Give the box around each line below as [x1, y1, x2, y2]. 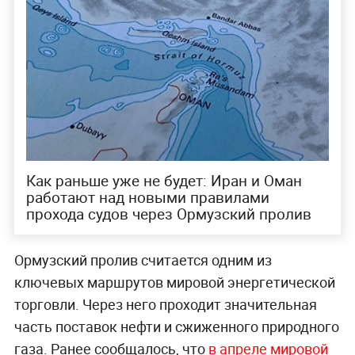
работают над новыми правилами [25, 187, 269, 208]
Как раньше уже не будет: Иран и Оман [25, 170, 302, 192]
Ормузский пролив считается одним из [13, 250, 272, 270]
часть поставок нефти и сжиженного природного [13, 317, 339, 337]
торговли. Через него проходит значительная [13, 295, 317, 315]
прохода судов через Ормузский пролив [25, 204, 311, 225]
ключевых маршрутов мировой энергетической [13, 273, 335, 292]
